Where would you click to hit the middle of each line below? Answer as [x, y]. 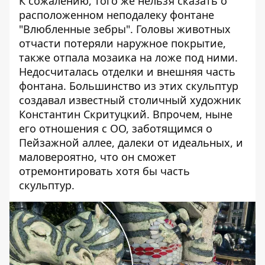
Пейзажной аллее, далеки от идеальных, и [131, 143]
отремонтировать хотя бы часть [104, 171]
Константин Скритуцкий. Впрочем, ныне [126, 114]
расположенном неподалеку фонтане [117, 15]
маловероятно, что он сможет [98, 157]
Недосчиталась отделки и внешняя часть [127, 72]
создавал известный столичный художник [130, 100]
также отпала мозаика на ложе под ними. [128, 57]
